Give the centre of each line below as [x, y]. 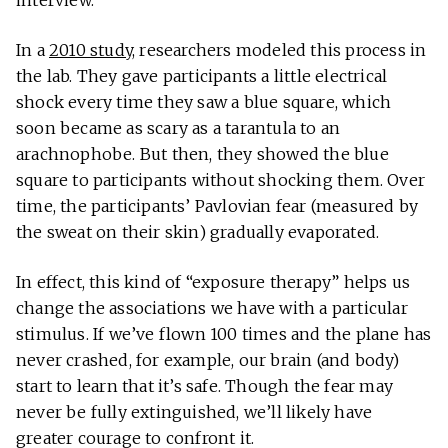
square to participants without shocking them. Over [221, 179]
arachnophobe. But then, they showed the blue [202, 153]
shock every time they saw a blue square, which [204, 101]
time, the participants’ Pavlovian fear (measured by [217, 205]
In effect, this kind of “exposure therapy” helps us [213, 281]
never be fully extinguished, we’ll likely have [194, 411]
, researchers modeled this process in [279, 49]
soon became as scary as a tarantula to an [178, 127]
